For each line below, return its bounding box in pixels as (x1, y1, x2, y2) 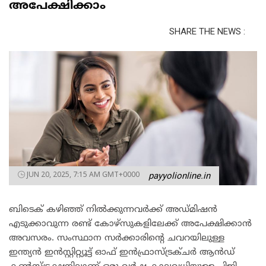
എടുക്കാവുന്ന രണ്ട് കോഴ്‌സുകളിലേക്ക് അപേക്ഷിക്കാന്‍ (9, 218, 252, 230)
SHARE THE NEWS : (169, 26, 245, 37)
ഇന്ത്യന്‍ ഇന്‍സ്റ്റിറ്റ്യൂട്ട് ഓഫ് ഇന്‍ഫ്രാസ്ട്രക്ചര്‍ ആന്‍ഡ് (9, 246, 235, 258)
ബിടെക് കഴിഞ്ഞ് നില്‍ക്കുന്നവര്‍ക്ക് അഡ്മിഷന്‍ (9, 204, 217, 216)
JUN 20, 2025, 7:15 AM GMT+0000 (27, 169, 140, 179)
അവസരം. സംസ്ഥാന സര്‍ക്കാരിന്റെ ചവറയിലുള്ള (9, 232, 224, 244)
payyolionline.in (148, 170, 210, 181)
